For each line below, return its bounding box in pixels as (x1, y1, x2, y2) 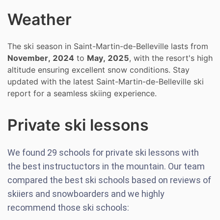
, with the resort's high (129, 53, 213, 63)
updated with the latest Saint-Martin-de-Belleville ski (7, 77, 204, 86)
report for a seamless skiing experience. (7, 88, 157, 98)
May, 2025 (87, 53, 129, 63)
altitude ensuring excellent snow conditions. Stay (7, 65, 190, 75)
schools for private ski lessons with (57, 147, 199, 158)
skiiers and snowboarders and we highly (7, 189, 165, 199)
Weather (7, 10, 72, 29)
